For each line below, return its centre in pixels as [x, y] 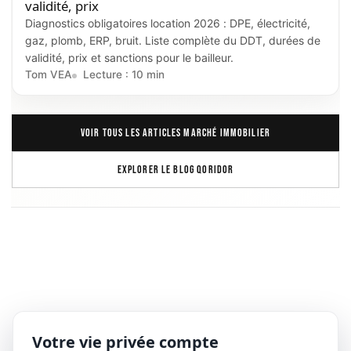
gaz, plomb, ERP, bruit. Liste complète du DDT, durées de [173, 40]
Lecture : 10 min [124, 74]
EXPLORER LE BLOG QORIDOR [175, 169]
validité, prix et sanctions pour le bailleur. [129, 57]
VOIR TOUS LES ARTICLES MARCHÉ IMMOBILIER [175, 132]
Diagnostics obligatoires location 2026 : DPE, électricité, [168, 23]
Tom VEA [49, 74]
